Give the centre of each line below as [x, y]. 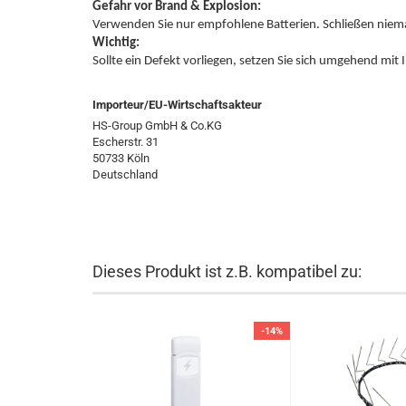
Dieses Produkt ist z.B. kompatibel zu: [227, 271]
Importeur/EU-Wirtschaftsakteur [177, 105]
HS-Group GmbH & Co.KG [157, 126]
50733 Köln [121, 158]
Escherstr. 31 [126, 142]
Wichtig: [116, 43]
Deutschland [125, 174]
